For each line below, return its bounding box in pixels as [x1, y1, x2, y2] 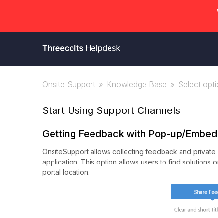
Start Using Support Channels [42, 105, 180, 116]
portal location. [42, 168, 90, 176]
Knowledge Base [107, 79, 167, 89]
